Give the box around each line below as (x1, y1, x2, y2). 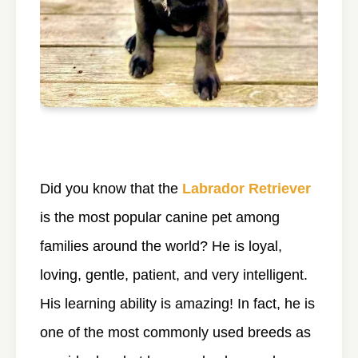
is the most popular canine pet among (40, 209, 280, 225)
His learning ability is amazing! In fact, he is (40, 295, 315, 312)
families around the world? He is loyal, (40, 237, 282, 254)
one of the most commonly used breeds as (40, 324, 311, 340)
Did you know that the (40, 180, 182, 197)
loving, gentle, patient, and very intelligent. (40, 266, 308, 283)
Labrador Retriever (182, 180, 311, 197)
